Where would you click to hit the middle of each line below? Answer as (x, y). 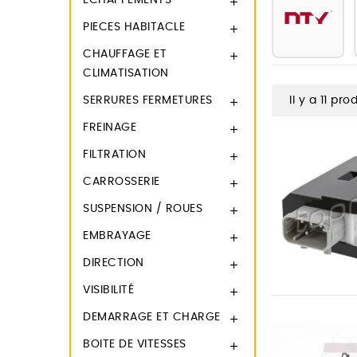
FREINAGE (110, 127)
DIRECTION (114, 263)
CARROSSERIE (122, 182)
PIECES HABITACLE (134, 27)
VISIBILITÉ (108, 290)
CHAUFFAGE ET (125, 54)
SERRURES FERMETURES (148, 100)
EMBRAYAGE (117, 236)
